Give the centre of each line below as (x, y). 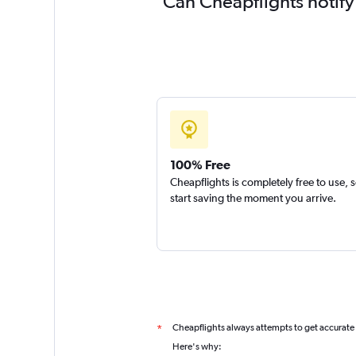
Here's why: (197, 346)
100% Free (200, 164)
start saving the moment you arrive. (253, 198)
